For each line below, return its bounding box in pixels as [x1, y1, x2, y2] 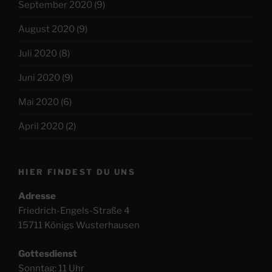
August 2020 [18, 24, 75, 35]
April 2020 [18, 121, 64, 132]
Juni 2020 [18, 72, 60, 84]
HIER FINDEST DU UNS [18, 166, 135, 177]
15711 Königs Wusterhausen [18, 220, 140, 231]
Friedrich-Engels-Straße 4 [18, 205, 130, 217]
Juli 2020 [18, 48, 57, 59]
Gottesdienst [18, 248, 77, 259]
